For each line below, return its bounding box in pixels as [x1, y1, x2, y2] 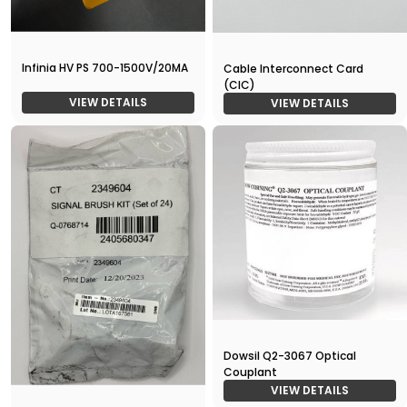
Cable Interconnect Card [223, 61, 363, 77]
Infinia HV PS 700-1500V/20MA [22, 60, 188, 76]
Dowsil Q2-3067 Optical [223, 347, 356, 363]
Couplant [223, 363, 277, 380]
